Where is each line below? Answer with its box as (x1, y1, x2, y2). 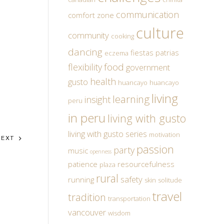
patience (68, 158, 97, 169)
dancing (68, 45, 102, 58)
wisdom (108, 208, 130, 217)
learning (112, 92, 149, 106)
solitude (158, 175, 182, 184)
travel (152, 187, 182, 204)
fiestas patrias (130, 47, 179, 57)
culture (136, 22, 184, 43)
